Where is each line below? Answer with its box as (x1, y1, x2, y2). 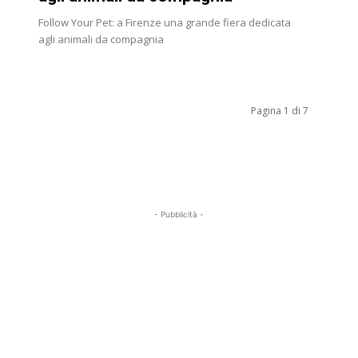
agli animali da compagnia (38, 32, 164, 47)
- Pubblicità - (154, 209, 204, 220)
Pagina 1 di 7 (251, 104, 308, 118)
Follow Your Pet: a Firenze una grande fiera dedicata (38, 15, 291, 30)
